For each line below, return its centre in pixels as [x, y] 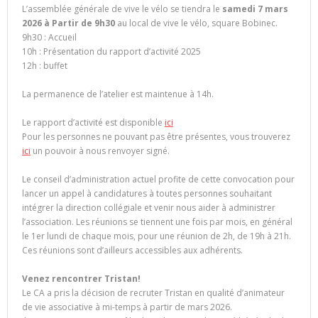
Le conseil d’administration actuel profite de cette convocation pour [158, 180]
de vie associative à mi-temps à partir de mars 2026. [127, 307]
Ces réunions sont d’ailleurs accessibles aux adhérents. [132, 251]
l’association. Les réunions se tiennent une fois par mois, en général [157, 222]
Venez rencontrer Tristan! [81, 279]
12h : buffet [45, 66]
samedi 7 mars [255, 9]
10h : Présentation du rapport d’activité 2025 [111, 52]
